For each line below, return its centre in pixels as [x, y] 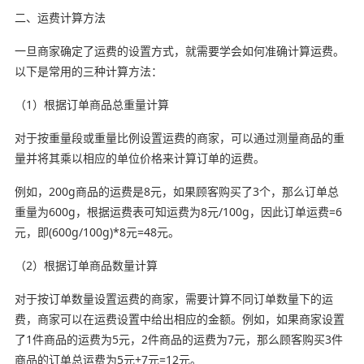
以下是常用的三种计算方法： [88, 71]
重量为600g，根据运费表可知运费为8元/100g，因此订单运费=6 [178, 211]
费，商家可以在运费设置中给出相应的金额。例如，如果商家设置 [179, 318]
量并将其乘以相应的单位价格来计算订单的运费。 [139, 158]
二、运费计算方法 [60, 17]
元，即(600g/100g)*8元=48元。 [97, 232]
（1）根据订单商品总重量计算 [91, 104]
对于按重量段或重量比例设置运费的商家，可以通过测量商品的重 [179, 137]
